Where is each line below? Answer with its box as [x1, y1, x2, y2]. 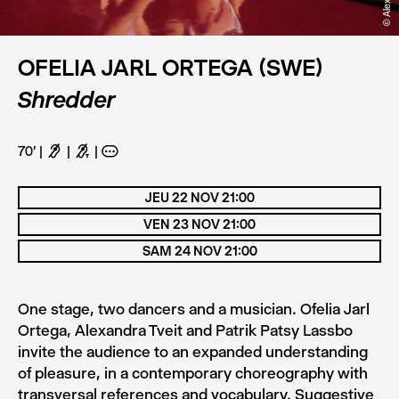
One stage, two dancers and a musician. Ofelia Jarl [18, 300, 370, 318]
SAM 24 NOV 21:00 [142, 242, 257, 259]
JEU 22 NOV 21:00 [144, 189, 255, 206]
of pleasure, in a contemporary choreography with [18, 364, 368, 382]
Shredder [18, 85, 116, 113]
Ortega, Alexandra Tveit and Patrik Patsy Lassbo [18, 322, 353, 339]
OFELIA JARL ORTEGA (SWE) [18, 53, 323, 81]
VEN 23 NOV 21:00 [143, 216, 256, 232]
